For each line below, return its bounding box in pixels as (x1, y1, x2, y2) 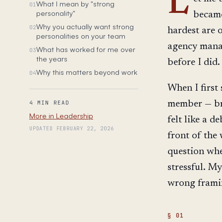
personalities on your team (36, 31, 125, 40)
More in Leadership (29, 111, 93, 120)
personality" (36, 8, 75, 17)
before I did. (167, 57, 220, 67)
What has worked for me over (36, 44, 135, 54)
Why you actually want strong (36, 21, 134, 31)
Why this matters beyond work (36, 67, 137, 76)
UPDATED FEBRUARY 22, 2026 (29, 125, 114, 132)
